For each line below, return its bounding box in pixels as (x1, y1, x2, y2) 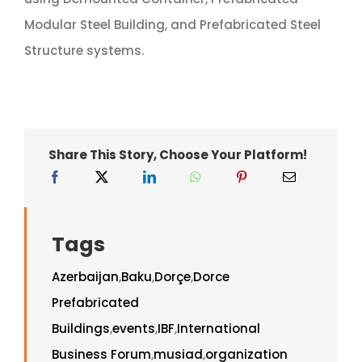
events (112, 319, 155, 337)
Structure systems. (23, 41, 144, 59)
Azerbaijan (51, 267, 119, 285)
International (176, 319, 260, 337)
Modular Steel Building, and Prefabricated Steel (23, 15, 321, 33)
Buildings (51, 319, 110, 337)
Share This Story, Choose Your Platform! (48, 145, 308, 163)
